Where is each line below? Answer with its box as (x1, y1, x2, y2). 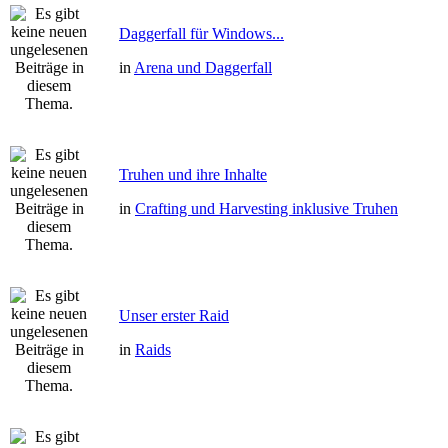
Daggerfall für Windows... (119, 25, 284, 42)
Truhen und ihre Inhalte (119, 166, 267, 183)
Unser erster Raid (119, 307, 229, 324)
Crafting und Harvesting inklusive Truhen (135, 200, 398, 217)
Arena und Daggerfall (134, 59, 272, 76)
